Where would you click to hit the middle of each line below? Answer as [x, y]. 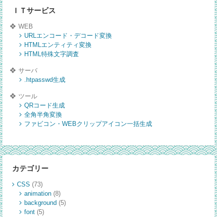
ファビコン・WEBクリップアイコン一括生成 [88, 124]
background [40, 203]
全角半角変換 [43, 115]
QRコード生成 [44, 106]
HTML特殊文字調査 [51, 54]
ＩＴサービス [34, 10]
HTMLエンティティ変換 [58, 45]
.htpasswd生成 [45, 80]
